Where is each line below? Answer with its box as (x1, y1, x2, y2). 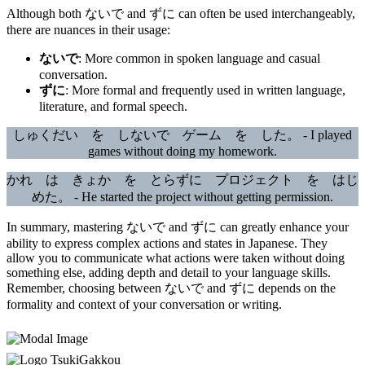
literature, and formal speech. (39, 99, 187, 114)
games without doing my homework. (88, 144, 277, 159)
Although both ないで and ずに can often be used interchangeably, (7, 7, 355, 21)
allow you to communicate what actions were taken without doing (7, 251, 345, 266)
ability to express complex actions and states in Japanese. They (7, 236, 328, 251)
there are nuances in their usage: (7, 23, 170, 37)
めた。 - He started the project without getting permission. (32, 190, 333, 204)
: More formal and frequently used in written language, (65, 83, 345, 98)
